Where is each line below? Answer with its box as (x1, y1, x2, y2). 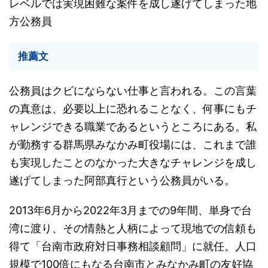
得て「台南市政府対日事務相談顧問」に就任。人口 (9, 240, 257, 252)
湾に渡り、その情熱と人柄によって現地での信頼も (9, 222, 257, 234)
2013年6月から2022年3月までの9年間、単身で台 (9, 204, 252, 217)
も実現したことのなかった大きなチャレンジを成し (9, 156, 257, 169)
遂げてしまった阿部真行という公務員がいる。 (9, 174, 235, 187)
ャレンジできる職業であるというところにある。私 (9, 120, 257, 133)
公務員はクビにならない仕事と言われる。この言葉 (9, 84, 257, 97)
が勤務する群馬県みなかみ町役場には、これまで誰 (9, 138, 257, 151)
